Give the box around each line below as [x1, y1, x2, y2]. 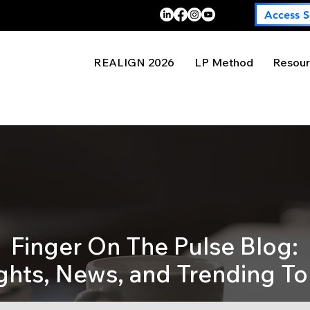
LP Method [194, 55, 253, 69]
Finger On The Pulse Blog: [11, 231, 298, 261]
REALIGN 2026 [93, 55, 175, 69]
